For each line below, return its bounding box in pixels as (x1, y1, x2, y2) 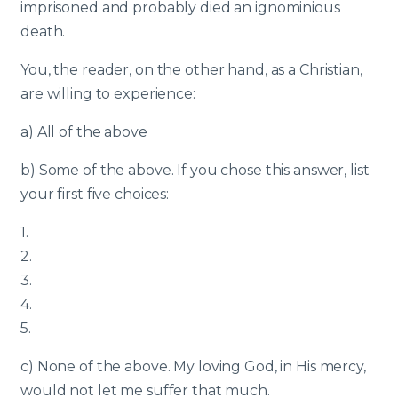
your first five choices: (20, 186, 169, 203)
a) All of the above (20, 123, 147, 140)
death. (20, 23, 66, 40)
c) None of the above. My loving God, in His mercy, (20, 358, 366, 375)
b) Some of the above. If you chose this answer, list (20, 162, 370, 179)
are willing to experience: (20, 85, 195, 102)
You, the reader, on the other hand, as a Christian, (20, 61, 362, 78)
